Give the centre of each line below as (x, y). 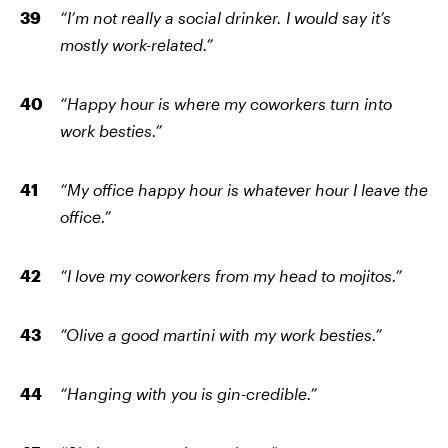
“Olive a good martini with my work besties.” (221, 335)
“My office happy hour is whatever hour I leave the (244, 190)
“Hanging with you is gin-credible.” (188, 394)
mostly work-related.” (136, 45)
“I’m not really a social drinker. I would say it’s (225, 18)
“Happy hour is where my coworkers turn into (226, 104)
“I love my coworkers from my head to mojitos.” (231, 276)
